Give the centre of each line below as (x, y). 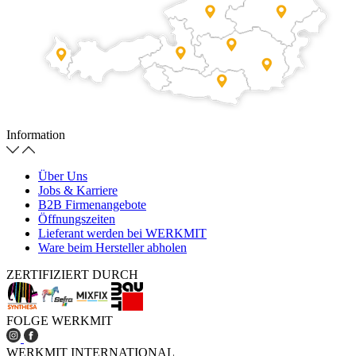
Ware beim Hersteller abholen (112, 248)
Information (36, 135)
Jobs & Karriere (78, 191)
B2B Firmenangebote (92, 205)
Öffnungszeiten (77, 219)
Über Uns (63, 176)
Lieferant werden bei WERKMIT (122, 234)
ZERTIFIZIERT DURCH (72, 275)
